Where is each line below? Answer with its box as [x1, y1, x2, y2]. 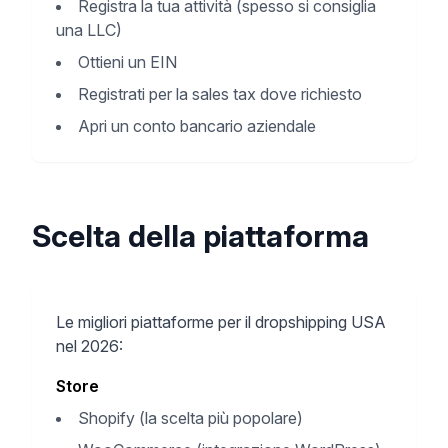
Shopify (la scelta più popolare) [78, 408, 303, 428]
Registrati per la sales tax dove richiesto [78, 84, 362, 104]
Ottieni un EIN [78, 52, 177, 72]
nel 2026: [56, 336, 123, 356]
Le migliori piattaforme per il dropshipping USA [56, 312, 386, 332]
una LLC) [56, 20, 122, 40]
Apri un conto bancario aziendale [78, 116, 316, 136]
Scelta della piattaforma [32, 218, 369, 254]
